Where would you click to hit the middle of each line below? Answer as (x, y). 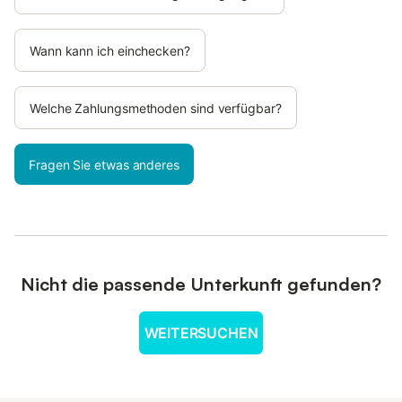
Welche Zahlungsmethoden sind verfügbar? (156, 108)
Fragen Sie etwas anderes (104, 165)
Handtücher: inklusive (114, 12)
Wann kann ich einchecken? (110, 51)
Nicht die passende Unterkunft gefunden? (201, 284)
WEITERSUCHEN (201, 333)
